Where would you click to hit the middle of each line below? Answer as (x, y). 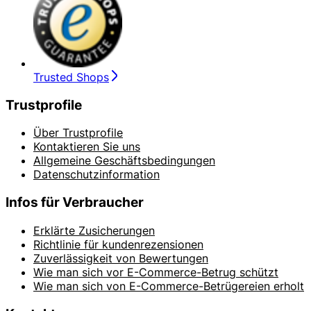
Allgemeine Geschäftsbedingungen (124, 161)
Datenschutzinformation (96, 175)
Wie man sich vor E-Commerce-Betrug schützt (156, 272)
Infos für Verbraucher (75, 203)
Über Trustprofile (78, 133)
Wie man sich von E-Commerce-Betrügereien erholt (169, 286)
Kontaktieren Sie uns (87, 147)
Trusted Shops (71, 77)
